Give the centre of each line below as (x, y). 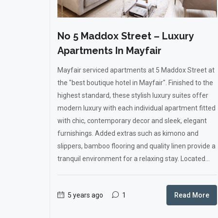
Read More (192, 195)
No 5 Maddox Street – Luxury (126, 36)
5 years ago (85, 195)
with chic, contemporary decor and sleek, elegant (132, 121)
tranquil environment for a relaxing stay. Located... (134, 159)
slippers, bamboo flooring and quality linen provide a (136, 146)
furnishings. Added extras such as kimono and (128, 133)
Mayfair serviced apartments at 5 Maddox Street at (136, 70)
